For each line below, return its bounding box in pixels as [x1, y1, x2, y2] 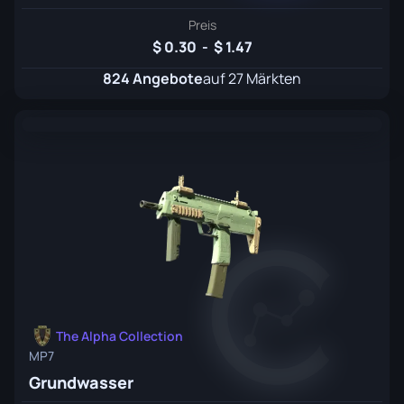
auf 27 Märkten [203, 69, 301, 88]
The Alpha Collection [56, 327, 183, 344]
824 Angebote [103, 69, 203, 88]
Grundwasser [29, 372, 133, 393]
